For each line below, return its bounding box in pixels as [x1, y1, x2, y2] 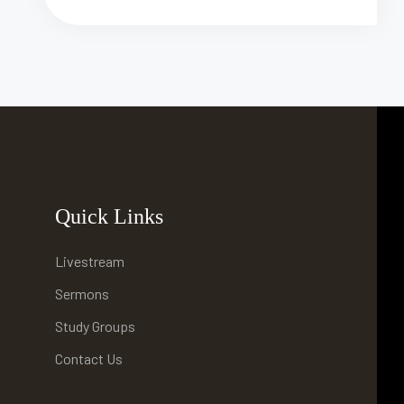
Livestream [55, 252, 124, 270]
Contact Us [55, 349, 123, 367]
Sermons [55, 284, 109, 302]
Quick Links [55, 204, 163, 228]
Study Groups [55, 317, 135, 335]
